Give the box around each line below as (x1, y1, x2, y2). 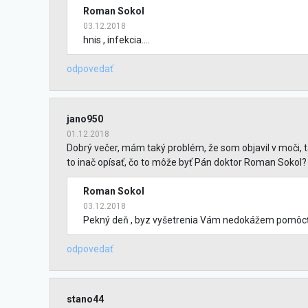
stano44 (67, 294, 104, 305)
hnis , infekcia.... (82, 34, 150, 45)
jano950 (67, 113, 103, 124)
